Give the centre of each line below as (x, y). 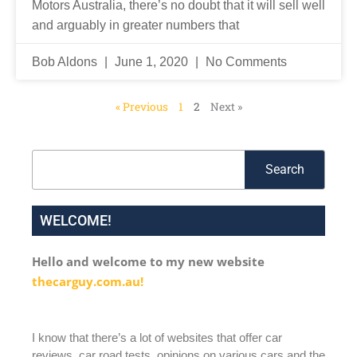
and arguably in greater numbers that (135, 25)
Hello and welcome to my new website (148, 262)
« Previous (141, 107)
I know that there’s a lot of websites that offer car (157, 337)
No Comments (245, 62)
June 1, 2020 (151, 62)
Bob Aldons (66, 62)
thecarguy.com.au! (88, 282)
